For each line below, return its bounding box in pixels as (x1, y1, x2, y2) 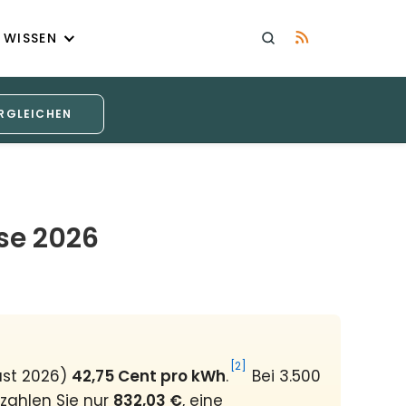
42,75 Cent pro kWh (72, 365, 226, 387)
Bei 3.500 (247, 365, 321, 387)
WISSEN (3, 28, 58, 47)
